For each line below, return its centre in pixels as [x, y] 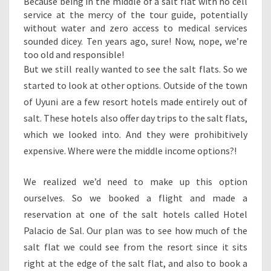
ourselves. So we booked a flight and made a [135, 198]
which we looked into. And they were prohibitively [135, 135]
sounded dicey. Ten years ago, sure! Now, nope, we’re [135, 41]
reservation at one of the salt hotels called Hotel [135, 214]
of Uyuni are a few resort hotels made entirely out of [135, 102]
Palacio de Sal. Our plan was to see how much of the [135, 231]
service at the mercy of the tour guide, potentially [135, 15]
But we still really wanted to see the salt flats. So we [135, 69]
